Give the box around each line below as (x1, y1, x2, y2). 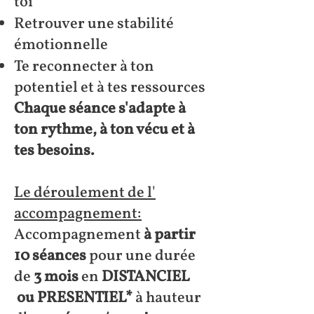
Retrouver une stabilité (14, 13, 174, 35)
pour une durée (86, 245, 196, 267)
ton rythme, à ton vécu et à (14, 119, 195, 141)
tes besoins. (14, 140, 95, 162)
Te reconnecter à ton (14, 56, 154, 78)
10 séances (14, 245, 86, 267)
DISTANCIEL (102, 266, 190, 288)
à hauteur (135, 287, 201, 309)
